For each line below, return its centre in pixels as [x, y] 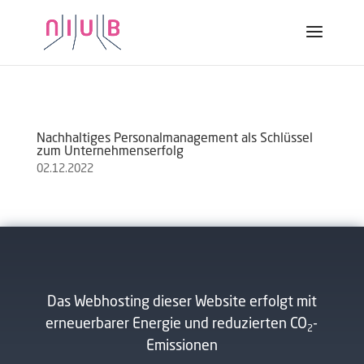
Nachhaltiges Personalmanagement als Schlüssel [174, 139]
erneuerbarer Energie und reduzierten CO [177, 324]
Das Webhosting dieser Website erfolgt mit [182, 302]
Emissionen [182, 346]
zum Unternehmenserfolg [110, 152]
